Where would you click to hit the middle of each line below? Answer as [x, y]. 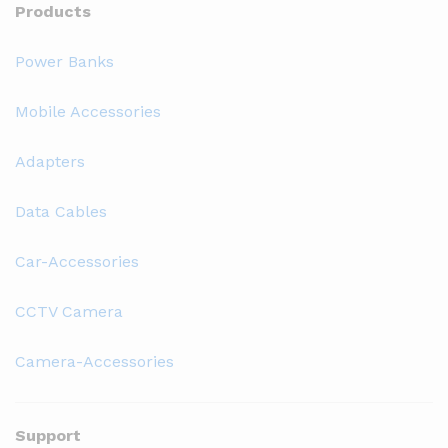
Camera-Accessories [94, 362]
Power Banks [64, 62]
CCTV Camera [69, 312]
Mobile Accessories [88, 112]
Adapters [50, 162]
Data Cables [61, 212]
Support [48, 435]
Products [53, 12]
